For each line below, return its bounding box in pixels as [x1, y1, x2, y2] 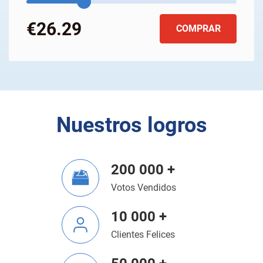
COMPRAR [176, 23, 221, 34]
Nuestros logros [56, 113, 207, 137]
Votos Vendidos [110, 182, 176, 193]
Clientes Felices [110, 229, 175, 240]
